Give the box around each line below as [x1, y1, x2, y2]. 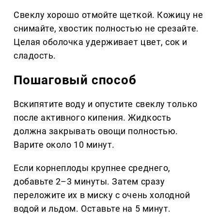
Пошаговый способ [14, 73, 137, 88]
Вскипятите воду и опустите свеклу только [14, 99, 198, 109]
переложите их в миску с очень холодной [14, 190, 190, 201]
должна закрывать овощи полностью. [14, 126, 178, 137]
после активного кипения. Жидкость [14, 112, 171, 123]
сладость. [14, 50, 56, 61]
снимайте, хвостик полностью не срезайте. [14, 23, 199, 34]
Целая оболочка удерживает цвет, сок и [14, 37, 187, 47]
